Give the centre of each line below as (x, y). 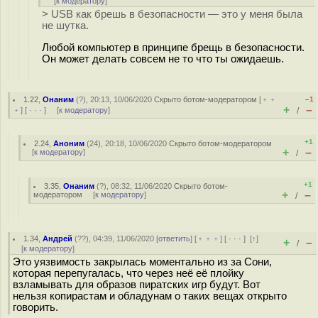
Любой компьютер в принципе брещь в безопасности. (173, 47)
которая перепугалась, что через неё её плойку (128, 273)
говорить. (35, 307)
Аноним (69, 143)
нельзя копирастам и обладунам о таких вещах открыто (150, 296)
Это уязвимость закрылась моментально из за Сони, (142, 262)
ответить (175, 238)
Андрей (58, 238)
